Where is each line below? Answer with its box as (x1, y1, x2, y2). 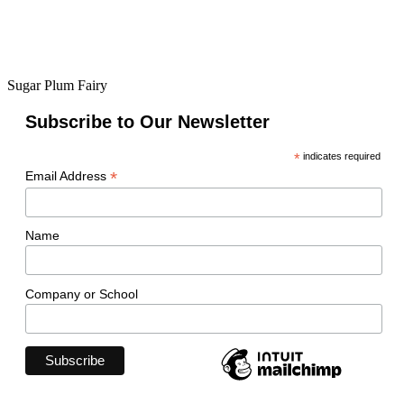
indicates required (299, 151, 381, 161)
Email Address (25, 169, 110, 183)
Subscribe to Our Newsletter (25, 112, 270, 132)
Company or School (25, 286, 138, 301)
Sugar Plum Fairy (7, 78, 107, 93)
